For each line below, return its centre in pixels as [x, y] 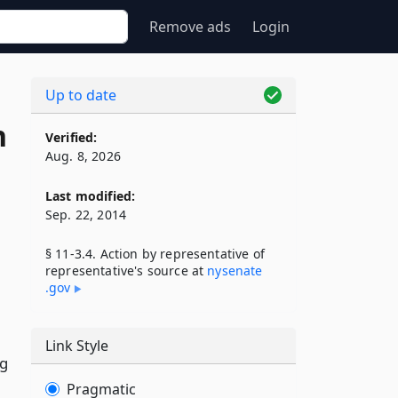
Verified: [72, 137]
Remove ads [190, 27]
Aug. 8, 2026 [83, 156]
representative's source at [127, 271]
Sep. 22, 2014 [86, 215]
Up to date [81, 95]
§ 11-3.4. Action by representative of [155, 254]
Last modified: [91, 196]
